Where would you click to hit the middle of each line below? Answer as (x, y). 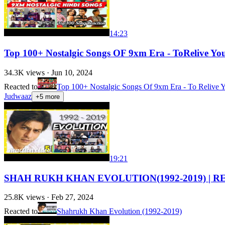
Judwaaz (18, 96)
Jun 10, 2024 (72, 72)
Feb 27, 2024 (72, 197)
